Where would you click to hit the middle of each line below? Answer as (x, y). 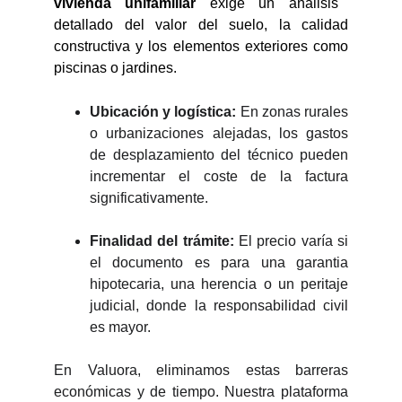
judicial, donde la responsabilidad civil (219, 306)
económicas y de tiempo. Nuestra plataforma (201, 392)
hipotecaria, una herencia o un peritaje (219, 284)
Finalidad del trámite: (162, 241)
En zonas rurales (293, 112)
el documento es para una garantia (219, 262)
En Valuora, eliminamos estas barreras (201, 370)
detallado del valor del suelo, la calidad (201, 25)
